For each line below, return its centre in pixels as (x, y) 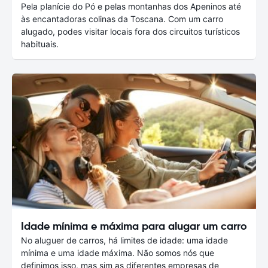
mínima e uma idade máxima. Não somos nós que (118, 253)
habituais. (40, 44)
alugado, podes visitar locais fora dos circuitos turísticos (130, 31)
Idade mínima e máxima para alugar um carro (134, 226)
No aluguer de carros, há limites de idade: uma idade (124, 240)
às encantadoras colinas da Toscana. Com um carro (122, 19)
